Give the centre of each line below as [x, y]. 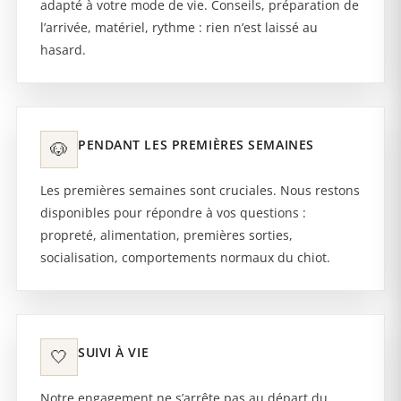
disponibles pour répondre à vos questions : [173, 213]
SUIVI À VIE [114, 353]
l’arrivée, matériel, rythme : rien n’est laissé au [179, 28]
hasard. [63, 50]
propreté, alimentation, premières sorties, [166, 235]
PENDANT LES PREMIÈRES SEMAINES [196, 145]
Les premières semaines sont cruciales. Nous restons [200, 191]
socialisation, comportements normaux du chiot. [185, 258]
